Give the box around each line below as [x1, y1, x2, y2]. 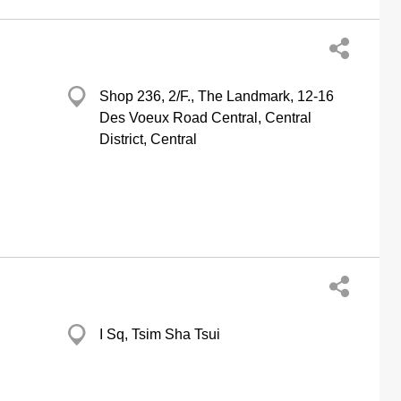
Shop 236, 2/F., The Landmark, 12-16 [99, 89, 334, 104]
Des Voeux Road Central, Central [99, 110, 311, 125]
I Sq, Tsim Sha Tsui [99, 327, 220, 342]
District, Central [99, 132, 197, 147]
